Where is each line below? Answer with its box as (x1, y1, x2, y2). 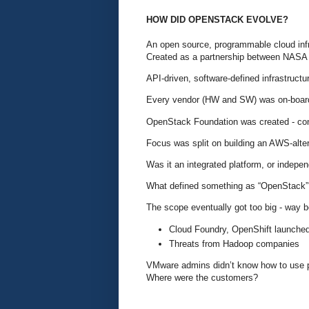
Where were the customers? (146, 272, 261, 283)
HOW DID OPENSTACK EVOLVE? (146, 14, 288, 26)
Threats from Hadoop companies (169, 238, 299, 249)
